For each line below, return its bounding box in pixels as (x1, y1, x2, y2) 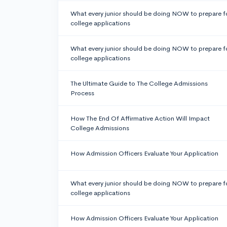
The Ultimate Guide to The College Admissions (70, 79, 208, 88)
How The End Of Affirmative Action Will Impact (70, 114, 210, 123)
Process (70, 89, 94, 98)
